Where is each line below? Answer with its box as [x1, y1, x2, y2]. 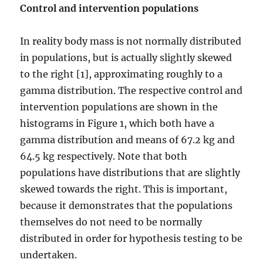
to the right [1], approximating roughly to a [20, 68, 223, 80]
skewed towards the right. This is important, [20, 183, 228, 195]
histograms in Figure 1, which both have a [20, 117, 215, 129]
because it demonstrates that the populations [20, 200, 233, 211]
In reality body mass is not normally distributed [20, 35, 242, 47]
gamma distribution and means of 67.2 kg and [20, 134, 235, 146]
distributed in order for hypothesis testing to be [20, 232, 243, 244]
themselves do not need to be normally [20, 216, 203, 228]
